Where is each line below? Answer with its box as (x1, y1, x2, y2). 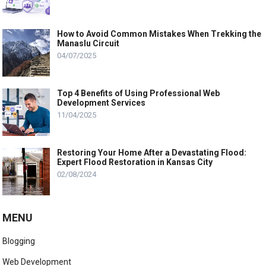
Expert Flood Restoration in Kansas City (57, 157, 213, 167)
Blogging (2, 236, 36, 246)
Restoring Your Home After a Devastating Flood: (57, 148, 247, 158)
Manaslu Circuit (57, 39, 120, 49)
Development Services (57, 98, 146, 108)
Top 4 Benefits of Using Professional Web (57, 88, 220, 99)
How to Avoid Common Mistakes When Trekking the (57, 29, 262, 39)
